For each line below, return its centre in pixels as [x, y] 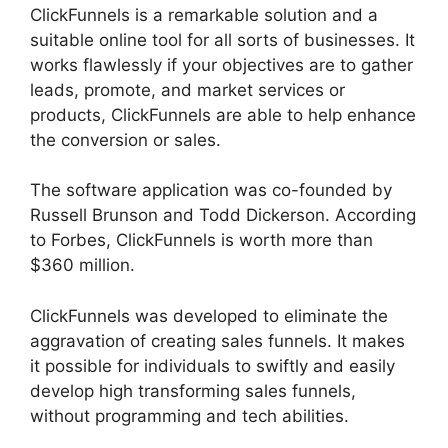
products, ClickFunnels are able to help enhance [223, 114]
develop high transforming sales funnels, [193, 390]
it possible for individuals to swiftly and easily [212, 365]
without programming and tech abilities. [189, 415]
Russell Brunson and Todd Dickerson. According [223, 215]
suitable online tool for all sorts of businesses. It [222, 39]
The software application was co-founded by [211, 190]
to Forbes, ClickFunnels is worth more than [201, 240]
